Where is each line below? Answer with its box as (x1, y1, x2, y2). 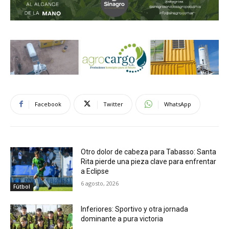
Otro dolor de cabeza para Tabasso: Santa (81, 147, 217, 156)
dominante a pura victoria (81, 214, 164, 223)
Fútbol (13, 182, 30, 190)
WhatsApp (164, 100, 191, 108)
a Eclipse (81, 167, 109, 175)
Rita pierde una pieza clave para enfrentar (81, 157, 217, 166)
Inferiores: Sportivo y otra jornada (81, 204, 189, 213)
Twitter (103, 100, 123, 108)
